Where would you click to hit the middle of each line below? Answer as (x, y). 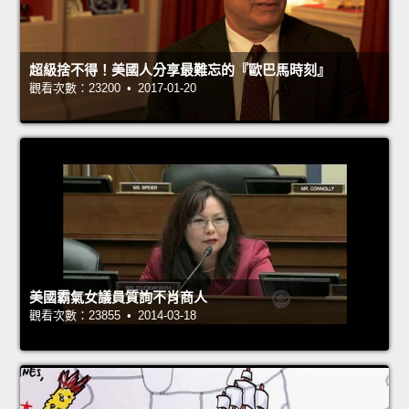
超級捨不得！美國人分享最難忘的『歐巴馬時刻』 (180, 69)
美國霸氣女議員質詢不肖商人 (118, 297)
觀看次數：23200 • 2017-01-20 (113, 88)
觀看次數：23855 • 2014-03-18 (113, 315)
